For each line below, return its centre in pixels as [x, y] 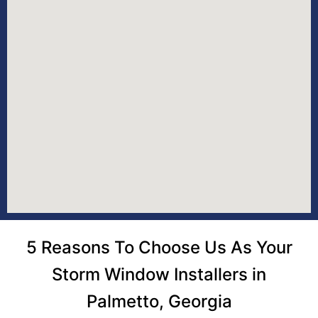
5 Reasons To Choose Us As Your [159, 247]
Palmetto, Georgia [159, 301]
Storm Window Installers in [159, 274]
